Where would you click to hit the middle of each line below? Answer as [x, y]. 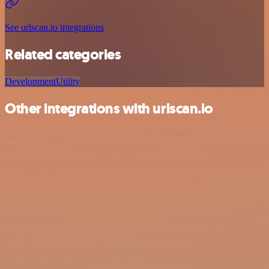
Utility [68, 81]
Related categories [63, 54]
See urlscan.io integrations [54, 28]
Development [30, 81]
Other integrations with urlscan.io [109, 108]
